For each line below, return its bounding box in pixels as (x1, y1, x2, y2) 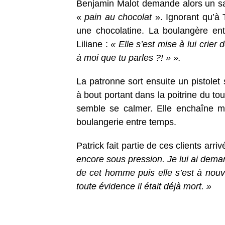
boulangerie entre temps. (76, 117, 176, 128)
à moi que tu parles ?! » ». (76, 53, 181, 63)
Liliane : (76, 39, 111, 50)
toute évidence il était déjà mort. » (76, 181, 211, 192)
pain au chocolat (84, 12, 152, 23)
